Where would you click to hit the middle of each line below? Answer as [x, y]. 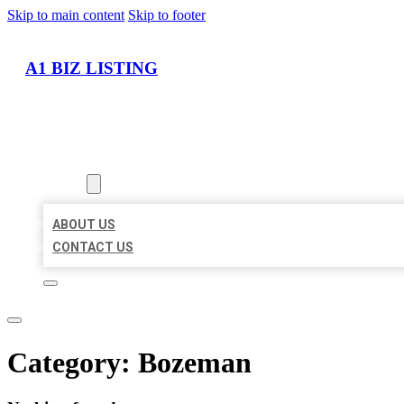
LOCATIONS [79, 162]
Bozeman [195, 362]
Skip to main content [66, 15]
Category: [73, 362]
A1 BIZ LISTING [92, 68]
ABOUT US [84, 225]
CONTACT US [93, 248]
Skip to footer [167, 15]
